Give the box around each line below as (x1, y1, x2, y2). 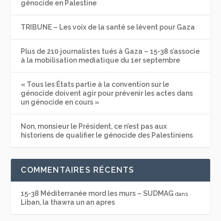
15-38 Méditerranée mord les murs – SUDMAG (21, 189, 174, 197)
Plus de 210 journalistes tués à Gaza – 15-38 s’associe (21, 47, 200, 55)
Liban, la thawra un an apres (21, 198, 115, 206)
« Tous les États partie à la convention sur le (21, 80, 170, 88)
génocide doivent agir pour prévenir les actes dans (21, 89, 193, 97)
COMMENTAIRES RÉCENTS (21, 165, 135, 175)
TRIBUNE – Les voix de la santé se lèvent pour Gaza (21, 23, 195, 31)
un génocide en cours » (21, 98, 100, 106)
